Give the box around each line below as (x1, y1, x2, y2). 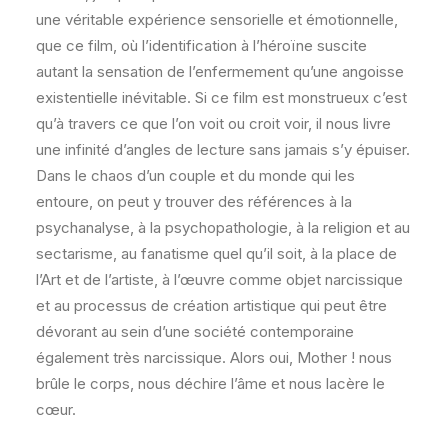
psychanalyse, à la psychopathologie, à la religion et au (36, 218, 410, 237)
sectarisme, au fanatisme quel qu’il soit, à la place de (36, 244, 397, 263)
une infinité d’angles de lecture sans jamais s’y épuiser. (36, 140, 410, 159)
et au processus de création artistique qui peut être (36, 296, 387, 315)
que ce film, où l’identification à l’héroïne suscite (36, 36, 367, 55)
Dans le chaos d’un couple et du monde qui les (36, 166, 355, 185)
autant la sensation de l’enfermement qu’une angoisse (36, 62, 404, 81)
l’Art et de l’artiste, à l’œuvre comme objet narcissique (36, 270, 403, 289)
